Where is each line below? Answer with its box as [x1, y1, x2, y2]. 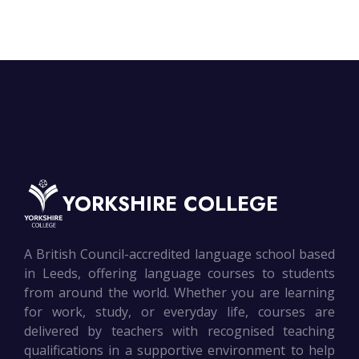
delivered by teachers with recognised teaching [24, 322, 335, 341]
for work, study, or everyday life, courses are [24, 303, 335, 321]
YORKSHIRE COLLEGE [63, 189, 278, 219]
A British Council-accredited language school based [24, 245, 335, 264]
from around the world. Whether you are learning [24, 284, 335, 302]
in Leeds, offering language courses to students [24, 264, 335, 283]
